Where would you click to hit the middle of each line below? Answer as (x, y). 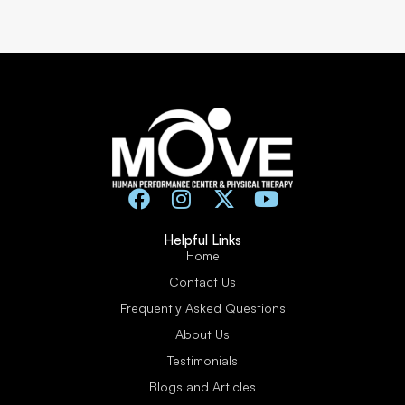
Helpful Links (202, 240)
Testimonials (202, 361)
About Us (202, 334)
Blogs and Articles (202, 387)
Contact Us (202, 282)
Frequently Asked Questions (202, 308)
